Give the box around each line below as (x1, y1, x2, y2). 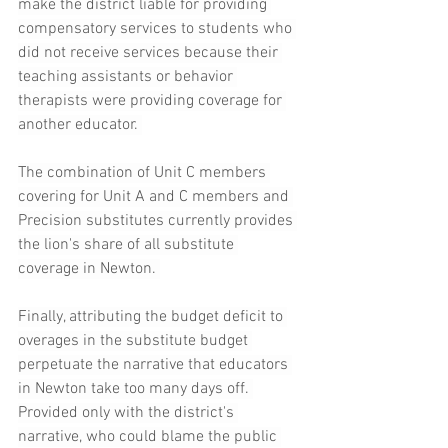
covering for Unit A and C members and (18, 187, 293, 208)
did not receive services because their (18, 43, 282, 64)
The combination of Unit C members (18, 163, 270, 184)
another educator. (18, 115, 142, 136)
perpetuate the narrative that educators (18, 355, 292, 376)
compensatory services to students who (18, 19, 296, 40)
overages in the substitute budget (18, 331, 252, 352)
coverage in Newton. (18, 259, 160, 280)
